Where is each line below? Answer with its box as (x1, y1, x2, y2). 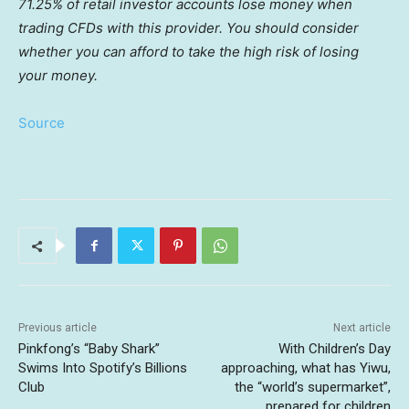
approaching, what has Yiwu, (220, 360, 391, 377)
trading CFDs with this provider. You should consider (18, 19, 359, 37)
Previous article (18, 321, 97, 335)
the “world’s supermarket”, (234, 379, 391, 396)
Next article (332, 321, 391, 335)
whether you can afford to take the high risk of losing (18, 43, 359, 61)
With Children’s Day (278, 341, 391, 358)
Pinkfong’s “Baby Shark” (18, 341, 160, 358)
